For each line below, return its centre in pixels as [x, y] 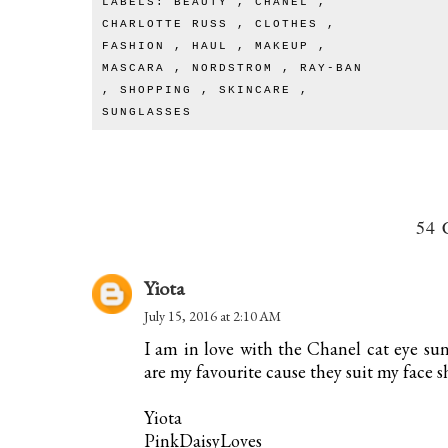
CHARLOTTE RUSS [169, 23]
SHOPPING [160, 89]
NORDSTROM [237, 67]
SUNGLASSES [147, 111]
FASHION [138, 45]
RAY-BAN [331, 67]
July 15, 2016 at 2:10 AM [212, 315]
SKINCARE [259, 89]
